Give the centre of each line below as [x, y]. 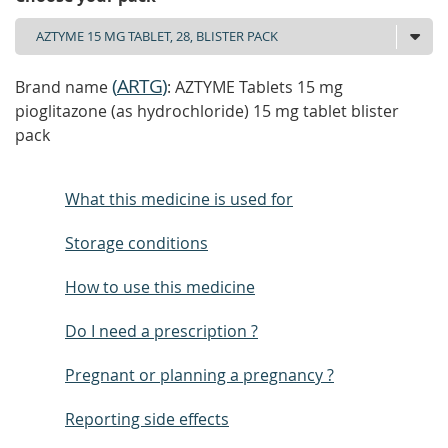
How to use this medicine [160, 287]
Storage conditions [136, 243]
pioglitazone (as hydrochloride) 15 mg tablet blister [207, 111]
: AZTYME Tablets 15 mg [255, 87]
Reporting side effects [147, 419]
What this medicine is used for [179, 199]
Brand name [63, 87]
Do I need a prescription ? [161, 331]
